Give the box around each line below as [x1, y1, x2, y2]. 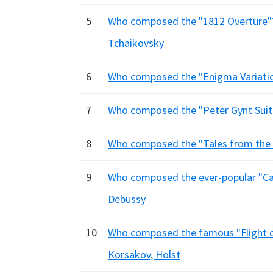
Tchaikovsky [108, 36, 164, 50]
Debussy [108, 192, 146, 206]
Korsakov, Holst [108, 247, 180, 261]
